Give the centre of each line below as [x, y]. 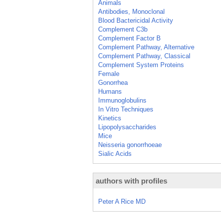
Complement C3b [123, 29]
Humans [110, 92]
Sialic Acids [115, 154]
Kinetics [110, 118]
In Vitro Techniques [126, 109]
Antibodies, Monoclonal [131, 12]
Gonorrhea [113, 83]
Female [109, 74]
